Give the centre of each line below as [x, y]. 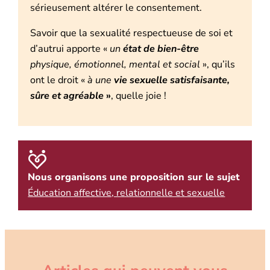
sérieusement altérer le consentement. [116, 8]
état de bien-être [161, 49]
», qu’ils [219, 65]
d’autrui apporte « [70, 49]
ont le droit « [59, 80]
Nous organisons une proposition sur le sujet [134, 177]
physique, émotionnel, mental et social [117, 65]
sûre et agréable [67, 96]
